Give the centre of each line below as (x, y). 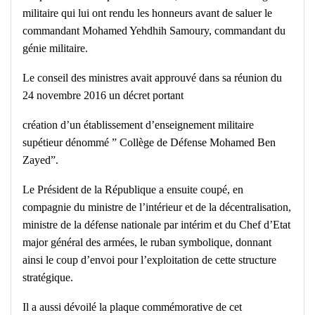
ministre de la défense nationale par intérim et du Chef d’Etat (156, 225)
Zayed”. (40, 160)
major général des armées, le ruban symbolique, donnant (147, 243)
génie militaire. (55, 49)
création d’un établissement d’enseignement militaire (138, 125)
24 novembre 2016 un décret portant (103, 96)
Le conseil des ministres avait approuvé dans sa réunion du (152, 78)
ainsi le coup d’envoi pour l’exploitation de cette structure (149, 260)
